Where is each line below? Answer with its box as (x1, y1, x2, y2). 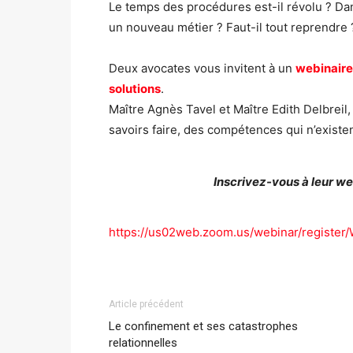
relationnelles (109, 336, 177, 350)
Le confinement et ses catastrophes (109, 319, 298, 333)
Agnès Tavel (147, 102, 216, 117)
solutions (109, 81, 161, 96)
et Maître (216, 102, 272, 117)
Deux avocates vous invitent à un (109, 61, 295, 76)
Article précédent (109, 299, 184, 310)
